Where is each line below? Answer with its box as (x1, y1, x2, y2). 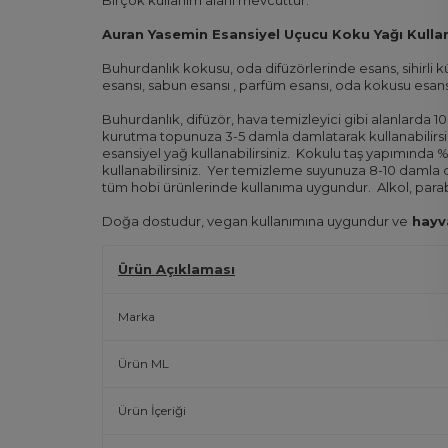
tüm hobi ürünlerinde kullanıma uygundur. (102, 178, 374, 195)
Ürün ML (118, 355, 169, 371)
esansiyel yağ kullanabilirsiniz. (102, 144, 293, 161)
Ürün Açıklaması (118, 260, 235, 277)
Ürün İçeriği (118, 402, 186, 418)
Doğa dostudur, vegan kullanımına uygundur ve (102, 212, 408, 229)
